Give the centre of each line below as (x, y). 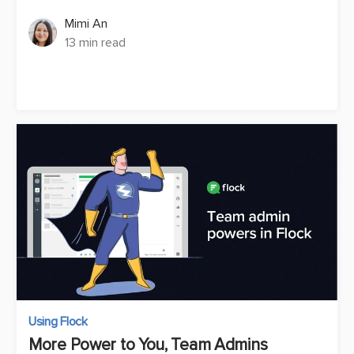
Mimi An (86, 24)
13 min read (95, 43)
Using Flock (58, 322)
